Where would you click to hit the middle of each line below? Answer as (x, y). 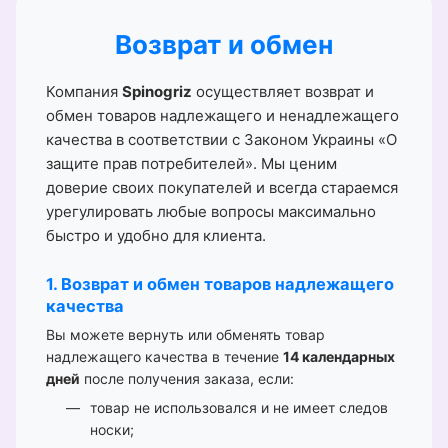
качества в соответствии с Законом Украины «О (221, 139)
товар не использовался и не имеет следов (239, 407)
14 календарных (339, 356)
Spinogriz (157, 91)
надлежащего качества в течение (164, 356)
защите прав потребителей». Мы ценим (191, 163)
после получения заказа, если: (187, 378)
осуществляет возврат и (283, 91)
